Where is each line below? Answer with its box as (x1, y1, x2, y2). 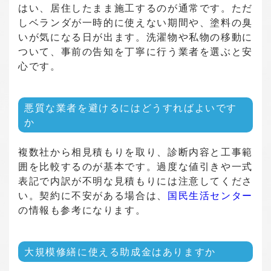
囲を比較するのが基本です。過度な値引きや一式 (18, 160, 253, 174)
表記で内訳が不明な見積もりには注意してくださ (18, 174, 253, 188)
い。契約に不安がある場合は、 (18, 189, 168, 203)
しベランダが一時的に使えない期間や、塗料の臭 (18, 16, 253, 30)
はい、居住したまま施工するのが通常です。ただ (18, 1, 253, 15)
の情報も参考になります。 (18, 203, 146, 217)
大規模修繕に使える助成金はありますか (24, 245, 216, 259)
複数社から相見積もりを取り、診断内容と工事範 (18, 145, 253, 159)
